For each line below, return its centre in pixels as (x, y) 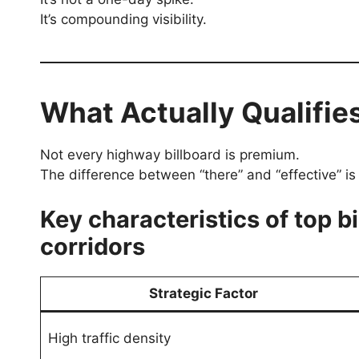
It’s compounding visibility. (123, 20)
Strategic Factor (204, 293)
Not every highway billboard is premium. (170, 155)
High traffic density (109, 338)
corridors (93, 246)
